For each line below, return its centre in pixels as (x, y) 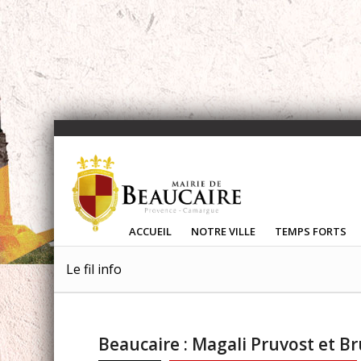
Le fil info (94, 269)
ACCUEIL (151, 231)
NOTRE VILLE (224, 231)
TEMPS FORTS (311, 231)
